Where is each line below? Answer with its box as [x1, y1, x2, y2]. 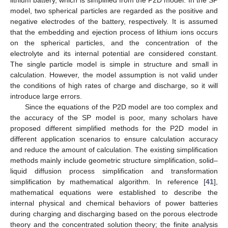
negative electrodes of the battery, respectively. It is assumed [10, 17, 218, 25]
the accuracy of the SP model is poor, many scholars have [10, 113, 218, 122]
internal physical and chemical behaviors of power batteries [10, 198, 218, 207]
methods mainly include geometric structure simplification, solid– [10, 156, 218, 164]
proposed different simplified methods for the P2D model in [10, 124, 218, 132]
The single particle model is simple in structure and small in [10, 60, 218, 68]
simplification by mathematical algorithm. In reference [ [10, 177, 206, 186]
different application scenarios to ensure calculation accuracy [10, 134, 218, 143]
